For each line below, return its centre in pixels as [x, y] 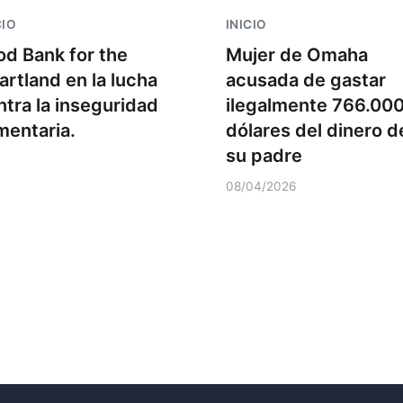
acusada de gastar [305, 80]
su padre [264, 156]
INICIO [246, 24]
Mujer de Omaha [296, 55]
